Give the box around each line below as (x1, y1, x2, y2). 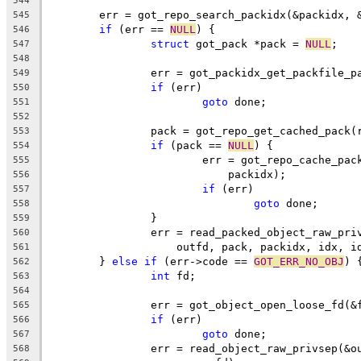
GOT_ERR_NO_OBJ (254, 255, 344, 268)
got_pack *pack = (189, 37, 305, 50)
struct (151, 37, 189, 50)
